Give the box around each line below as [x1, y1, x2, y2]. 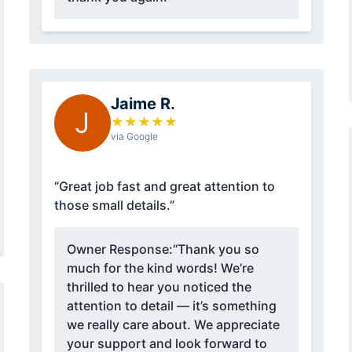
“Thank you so [172, 241, 259, 258]
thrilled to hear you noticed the [66, 279, 251, 295]
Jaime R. [110, 94, 175, 114]
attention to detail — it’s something [66, 298, 277, 314]
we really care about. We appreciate [66, 317, 280, 333]
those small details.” [53, 197, 174, 214]
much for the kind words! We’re [66, 260, 254, 277]
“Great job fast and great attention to [53, 178, 275, 195]
